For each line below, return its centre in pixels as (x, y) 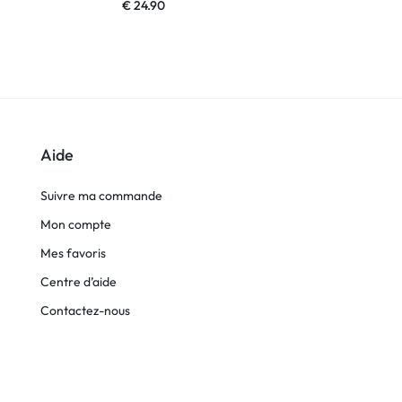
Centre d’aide (79, 281)
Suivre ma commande (101, 195)
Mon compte (76, 224)
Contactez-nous (85, 310)
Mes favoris (73, 253)
